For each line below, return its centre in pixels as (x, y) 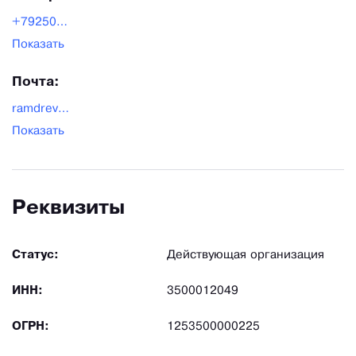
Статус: (35, 255)
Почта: (36, 83)
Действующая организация (246, 255)
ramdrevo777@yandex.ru (64, 109)
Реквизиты (68, 209)
